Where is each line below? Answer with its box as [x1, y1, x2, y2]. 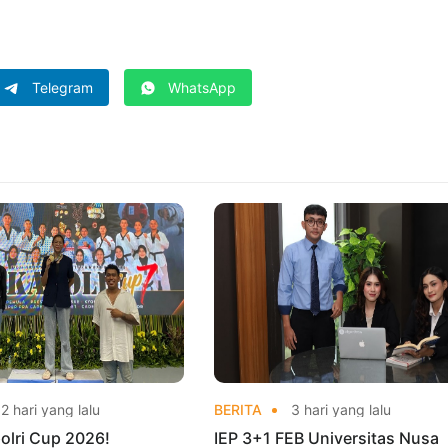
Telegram [32, 78, 93, 96]
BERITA [213, 400, 262, 418]
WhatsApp [168, 78, 236, 96]
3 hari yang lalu [286, 400, 391, 418]
